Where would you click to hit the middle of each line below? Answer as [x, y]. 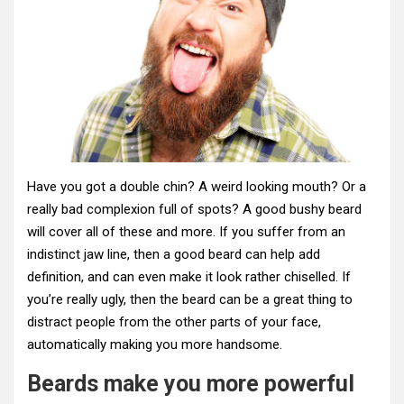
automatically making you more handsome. [155, 344]
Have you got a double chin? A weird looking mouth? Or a [197, 186]
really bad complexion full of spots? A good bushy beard [194, 209]
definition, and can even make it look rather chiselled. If [189, 276]
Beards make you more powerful [191, 383]
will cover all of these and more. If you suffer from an [186, 231]
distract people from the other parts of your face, [174, 321]
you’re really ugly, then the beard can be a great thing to [190, 299]
